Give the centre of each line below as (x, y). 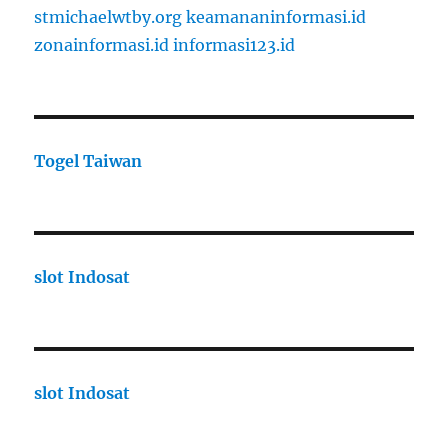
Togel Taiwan (88, 161)
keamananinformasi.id (276, 17)
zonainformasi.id (102, 45)
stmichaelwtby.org (108, 17)
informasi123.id (234, 45)
